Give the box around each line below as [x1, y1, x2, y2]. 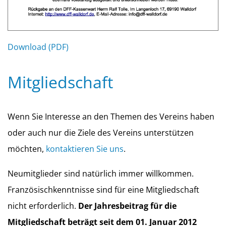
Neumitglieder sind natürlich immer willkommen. [8, 168, 194, 180]
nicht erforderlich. [8, 200, 78, 212]
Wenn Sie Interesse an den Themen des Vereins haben [8, 110, 214, 122]
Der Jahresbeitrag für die [78, 200, 177, 212]
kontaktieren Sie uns [46, 143, 124, 154]
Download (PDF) [8, 41, 69, 52]
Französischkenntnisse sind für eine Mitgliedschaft [8, 184, 199, 196]
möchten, [8, 143, 46, 154]
